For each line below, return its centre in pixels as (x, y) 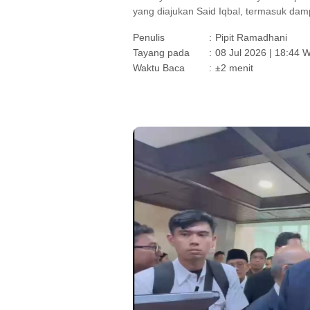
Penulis (149, 37)
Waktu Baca (159, 67)
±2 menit (234, 67)
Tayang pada (161, 52)
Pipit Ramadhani (251, 37)
